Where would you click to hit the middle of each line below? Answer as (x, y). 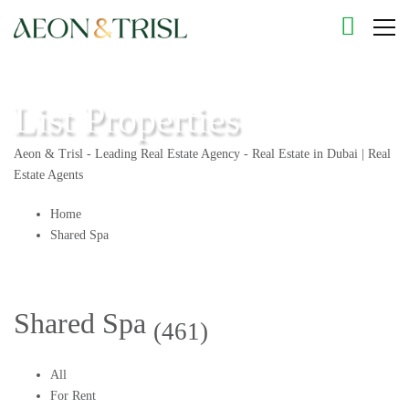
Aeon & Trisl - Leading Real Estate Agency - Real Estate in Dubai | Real (202, 154)
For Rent (73, 396)
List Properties (127, 120)
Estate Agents (48, 175)
